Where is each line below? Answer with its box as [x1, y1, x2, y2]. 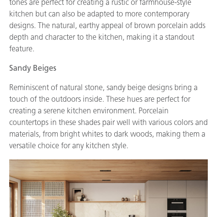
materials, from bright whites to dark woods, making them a [9, 129, 205, 139]
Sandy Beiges [9, 63, 56, 73]
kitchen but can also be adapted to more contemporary [9, 9, 189, 18]
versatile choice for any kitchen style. [9, 140, 128, 150]
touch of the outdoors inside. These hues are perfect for [9, 94, 190, 104]
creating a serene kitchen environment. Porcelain [9, 106, 169, 115]
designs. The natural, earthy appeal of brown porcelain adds [9, 20, 205, 30]
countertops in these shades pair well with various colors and [9, 117, 208, 127]
